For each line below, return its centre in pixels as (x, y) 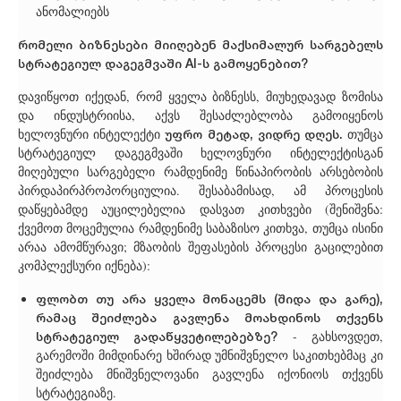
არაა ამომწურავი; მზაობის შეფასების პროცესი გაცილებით (200, 247)
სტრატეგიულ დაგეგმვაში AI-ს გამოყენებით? (163, 63)
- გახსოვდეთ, (331, 337)
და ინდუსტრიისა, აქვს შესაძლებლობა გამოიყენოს (200, 115)
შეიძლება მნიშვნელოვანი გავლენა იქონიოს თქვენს (209, 374)
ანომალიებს (73, 12)
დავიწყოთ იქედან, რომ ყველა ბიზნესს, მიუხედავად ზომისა (200, 97)
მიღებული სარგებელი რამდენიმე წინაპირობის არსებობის (200, 172)
